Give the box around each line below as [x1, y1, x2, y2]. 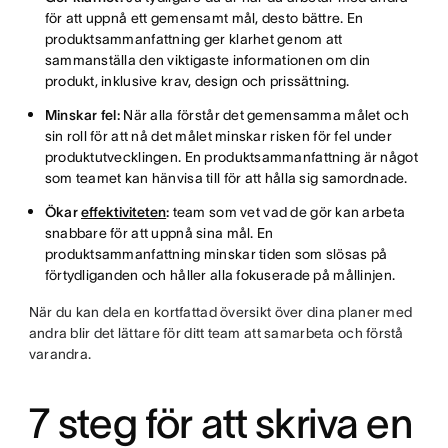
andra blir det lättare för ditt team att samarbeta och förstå [28, 325, 404, 341]
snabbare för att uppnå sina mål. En [44, 225, 274, 241]
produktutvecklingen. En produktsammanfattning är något [44, 149, 418, 165]
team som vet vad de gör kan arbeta [172, 204, 406, 220]
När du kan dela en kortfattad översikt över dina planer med [28, 304, 413, 320]
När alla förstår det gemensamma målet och [123, 107, 409, 123]
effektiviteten [81, 204, 167, 220]
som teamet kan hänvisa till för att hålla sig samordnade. [44, 170, 408, 186]
